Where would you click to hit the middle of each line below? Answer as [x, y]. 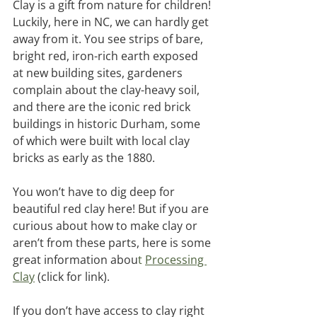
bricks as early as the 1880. [85, 158]
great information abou [75, 260]
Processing [176, 260]
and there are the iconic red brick [103, 107]
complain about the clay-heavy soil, [108, 90]
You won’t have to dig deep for [95, 192]
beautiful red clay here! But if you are [112, 209]
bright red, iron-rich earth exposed [107, 56]
